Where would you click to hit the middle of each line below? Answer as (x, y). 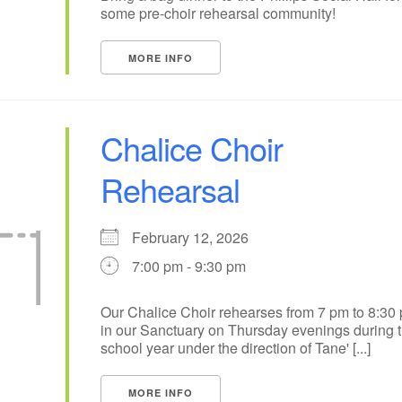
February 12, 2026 (197, 237)
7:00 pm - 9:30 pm (188, 266)
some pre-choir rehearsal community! (218, 13)
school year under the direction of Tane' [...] (235, 347)
